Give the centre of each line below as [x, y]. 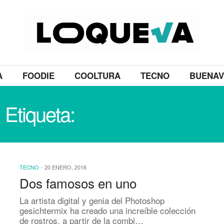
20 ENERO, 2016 [65, 167]
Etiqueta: [42, 113]
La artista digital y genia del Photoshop [92, 200]
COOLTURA [97, 75]
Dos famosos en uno [78, 183]
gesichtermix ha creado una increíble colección [107, 210]
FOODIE [38, 75]
